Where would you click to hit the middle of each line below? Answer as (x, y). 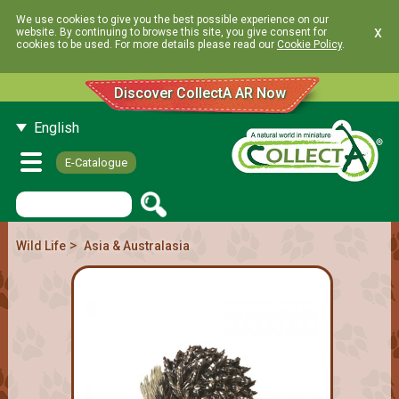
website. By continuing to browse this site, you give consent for (171, 32)
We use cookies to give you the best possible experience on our (172, 20)
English (56, 128)
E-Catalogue (96, 163)
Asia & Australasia (136, 245)
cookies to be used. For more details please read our (146, 45)
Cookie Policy (309, 45)
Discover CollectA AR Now (199, 93)
